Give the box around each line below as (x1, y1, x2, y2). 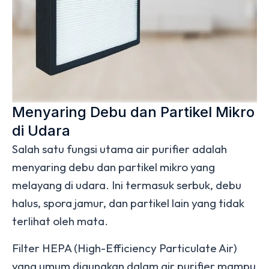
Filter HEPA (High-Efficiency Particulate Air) (12, 241, 237, 255)
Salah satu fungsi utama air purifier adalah (12, 142, 227, 156)
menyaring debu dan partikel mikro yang (12, 160, 215, 174)
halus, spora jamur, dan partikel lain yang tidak (12, 196, 244, 210)
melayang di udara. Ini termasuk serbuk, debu (12, 178, 241, 192)
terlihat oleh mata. (12, 214, 110, 228)
